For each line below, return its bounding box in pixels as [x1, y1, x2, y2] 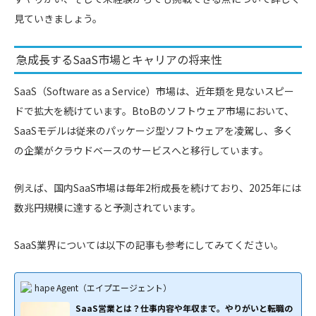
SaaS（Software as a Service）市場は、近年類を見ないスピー [14, 83, 294, 98]
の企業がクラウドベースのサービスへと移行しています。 [14, 142, 269, 157]
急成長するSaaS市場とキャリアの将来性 [16, 51, 222, 68]
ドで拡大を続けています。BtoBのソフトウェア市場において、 [14, 103, 294, 118]
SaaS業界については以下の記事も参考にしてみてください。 [14, 237, 284, 252]
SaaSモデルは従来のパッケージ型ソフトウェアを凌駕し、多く [14, 123, 293, 138]
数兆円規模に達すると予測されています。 [14, 200, 201, 214]
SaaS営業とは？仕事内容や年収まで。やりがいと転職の [75, 301, 293, 314]
